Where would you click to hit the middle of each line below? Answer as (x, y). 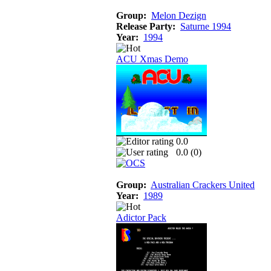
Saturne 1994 (206, 26)
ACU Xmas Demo (152, 59)
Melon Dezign (179, 15)
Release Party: (146, 26)
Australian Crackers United (203, 184)
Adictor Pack (141, 217)
